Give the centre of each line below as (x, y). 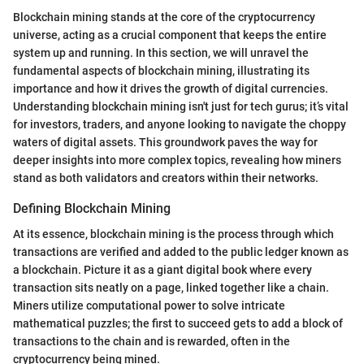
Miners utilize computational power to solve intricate (149, 305)
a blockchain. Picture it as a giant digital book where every (162, 269)
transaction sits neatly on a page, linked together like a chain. (171, 287)
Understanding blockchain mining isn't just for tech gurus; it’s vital (181, 106)
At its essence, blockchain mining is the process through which (173, 234)
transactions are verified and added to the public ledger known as (181, 251)
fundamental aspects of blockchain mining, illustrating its (161, 70)
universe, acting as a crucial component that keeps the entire (170, 35)
